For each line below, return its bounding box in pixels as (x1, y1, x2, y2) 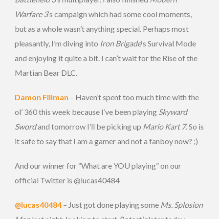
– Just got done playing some (62, 200, 160, 210)
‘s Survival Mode (141, 39, 196, 48)
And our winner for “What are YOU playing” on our (15, 161, 181, 171)
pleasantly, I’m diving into (15, 39, 100, 48)
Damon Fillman (15, 92, 68, 102)
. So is (186, 122, 204, 131)
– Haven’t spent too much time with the (68, 92, 199, 102)
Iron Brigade (100, 39, 141, 48)
